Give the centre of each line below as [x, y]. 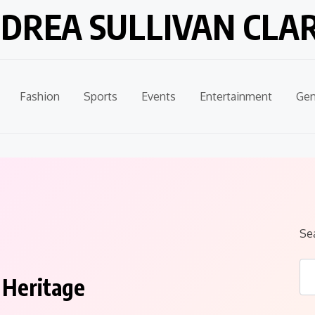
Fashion [39, 96]
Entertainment [236, 96]
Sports [100, 96]
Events [158, 96]
